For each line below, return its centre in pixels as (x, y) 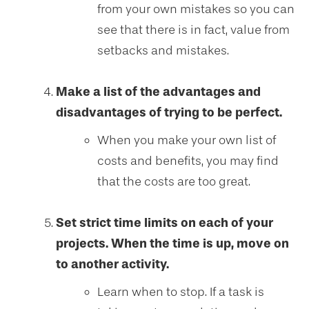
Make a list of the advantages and (158, 92)
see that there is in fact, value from (193, 30)
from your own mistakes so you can (196, 9)
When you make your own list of (187, 140)
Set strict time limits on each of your (165, 223)
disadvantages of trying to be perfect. (169, 112)
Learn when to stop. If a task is (181, 292)
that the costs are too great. (174, 181)
